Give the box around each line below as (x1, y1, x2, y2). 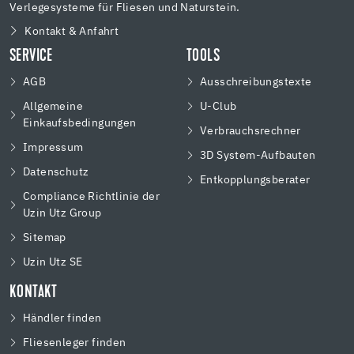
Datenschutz (23, 166, 89, 178)
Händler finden (23, 312, 102, 324)
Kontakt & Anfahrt (24, 25, 119, 37)
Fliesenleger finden (23, 337, 126, 348)
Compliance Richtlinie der (23, 190, 160, 202)
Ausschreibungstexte (200, 76, 312, 88)
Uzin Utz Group (23, 207, 102, 219)
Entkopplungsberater (200, 174, 311, 186)
